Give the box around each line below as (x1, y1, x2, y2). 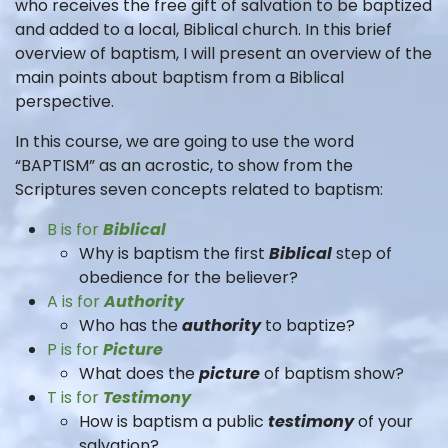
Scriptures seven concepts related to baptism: (15, 178, 383, 201)
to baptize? (261, 314, 355, 337)
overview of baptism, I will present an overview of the (15, 42, 432, 65)
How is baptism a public (79, 410, 268, 433)
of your (354, 410, 413, 433)
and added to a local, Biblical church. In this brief (15, 18, 392, 41)
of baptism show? (260, 362, 404, 385)
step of (336, 242, 392, 265)
